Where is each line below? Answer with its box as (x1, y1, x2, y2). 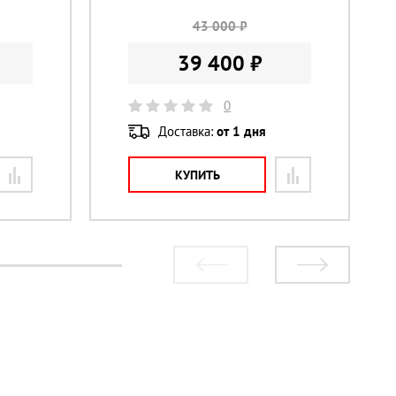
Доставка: (158, 122, 217, 140)
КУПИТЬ (174, 167, 220, 184)
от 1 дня (217, 122, 266, 140)
